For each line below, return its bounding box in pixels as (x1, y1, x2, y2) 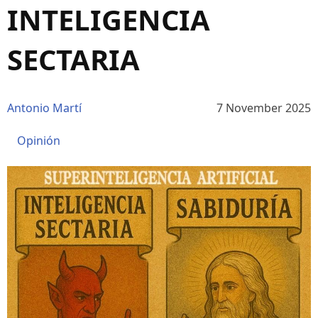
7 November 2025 (216, 99, 311, 116)
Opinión (17, 132, 60, 148)
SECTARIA (7, 39, 140, 79)
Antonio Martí (7, 99, 82, 116)
